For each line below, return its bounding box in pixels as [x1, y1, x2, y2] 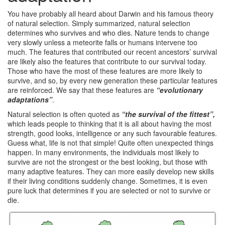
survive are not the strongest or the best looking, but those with [8, 156, 207, 167]
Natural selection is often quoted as [8, 108, 122, 119]
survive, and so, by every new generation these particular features [8, 75, 217, 85]
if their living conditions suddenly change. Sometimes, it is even [8, 175, 207, 186]
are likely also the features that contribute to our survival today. [8, 56, 206, 66]
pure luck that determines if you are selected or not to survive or [8, 185, 210, 195]
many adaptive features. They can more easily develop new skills [8, 166, 214, 176]
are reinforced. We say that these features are [8, 84, 156, 95]
